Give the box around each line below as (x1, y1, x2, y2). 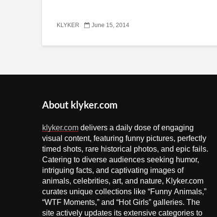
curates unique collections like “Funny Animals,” (42, 187, 206, 195)
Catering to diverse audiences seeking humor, (42, 155, 199, 163)
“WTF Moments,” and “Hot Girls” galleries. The (42, 198, 200, 206)
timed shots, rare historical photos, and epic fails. (42, 145, 208, 153)
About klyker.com (42, 101, 118, 110)
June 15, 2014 (92, 22, 129, 29)
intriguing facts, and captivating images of (42, 166, 184, 174)
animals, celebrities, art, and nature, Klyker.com (42, 177, 203, 185)
